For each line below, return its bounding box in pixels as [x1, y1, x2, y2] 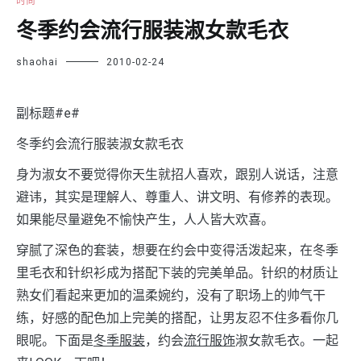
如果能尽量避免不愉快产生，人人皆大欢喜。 [16, 212, 274, 228]
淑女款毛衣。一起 [235, 333, 338, 349]
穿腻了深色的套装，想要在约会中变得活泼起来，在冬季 [16, 243, 338, 259]
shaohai [16, 56, 58, 68]
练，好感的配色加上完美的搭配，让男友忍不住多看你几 [16, 310, 338, 326]
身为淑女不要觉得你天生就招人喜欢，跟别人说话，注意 [16, 167, 338, 183]
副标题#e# [16, 106, 80, 122]
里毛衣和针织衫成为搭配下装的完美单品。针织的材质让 [16, 265, 338, 281]
